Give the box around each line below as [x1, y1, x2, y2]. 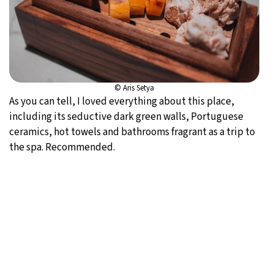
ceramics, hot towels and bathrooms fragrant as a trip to [9, 125, 255, 140]
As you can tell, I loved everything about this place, [9, 94, 234, 109]
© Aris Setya [114, 83, 155, 94]
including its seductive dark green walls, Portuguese [9, 109, 243, 125]
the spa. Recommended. [9, 140, 115, 155]
